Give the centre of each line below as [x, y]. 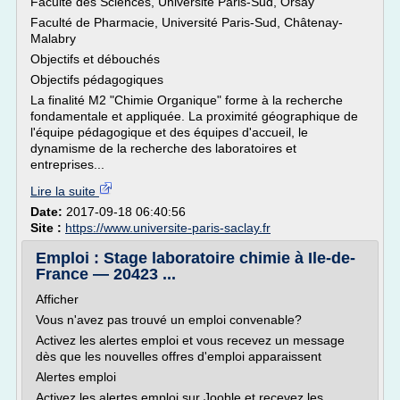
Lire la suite [65, 191]
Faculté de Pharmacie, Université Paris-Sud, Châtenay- [187, 22]
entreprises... [67, 164]
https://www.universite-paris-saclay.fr [168, 228]
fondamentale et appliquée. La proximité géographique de [194, 116]
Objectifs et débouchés [95, 59]
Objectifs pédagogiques [97, 79]
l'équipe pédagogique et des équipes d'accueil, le [169, 132]
